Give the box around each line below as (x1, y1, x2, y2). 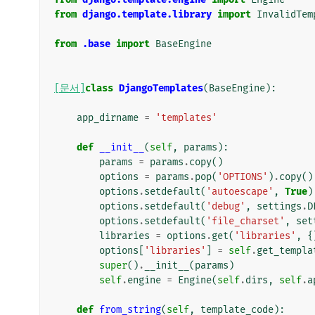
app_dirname (77, 111, 139, 124)
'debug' (206, 200, 245, 212)
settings (257, 200, 302, 212)
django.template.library (82, 8, 212, 20)
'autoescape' (206, 185, 274, 198)
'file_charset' (206, 214, 285, 227)
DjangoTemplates (119, 82, 203, 94)
